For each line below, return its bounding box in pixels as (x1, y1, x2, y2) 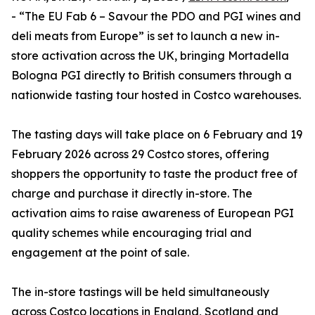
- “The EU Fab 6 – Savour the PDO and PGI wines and (11, 9, 301, 24)
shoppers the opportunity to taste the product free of (11, 167, 297, 181)
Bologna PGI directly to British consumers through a (11, 68, 292, 83)
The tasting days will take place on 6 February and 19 (11, 127, 302, 142)
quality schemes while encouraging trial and (11, 226, 252, 240)
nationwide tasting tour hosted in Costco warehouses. (11, 88, 301, 103)
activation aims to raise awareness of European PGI (11, 206, 294, 221)
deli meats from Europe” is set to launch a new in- (11, 29, 280, 44)
